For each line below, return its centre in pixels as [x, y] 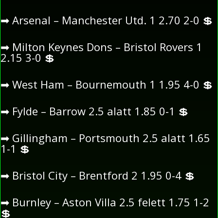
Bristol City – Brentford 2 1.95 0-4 [97, 175]
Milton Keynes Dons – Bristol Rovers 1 [106, 46]
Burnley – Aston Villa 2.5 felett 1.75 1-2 [109, 202]
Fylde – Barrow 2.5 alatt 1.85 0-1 [94, 111]
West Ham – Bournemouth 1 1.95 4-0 [106, 84]
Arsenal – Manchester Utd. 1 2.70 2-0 [106, 20]
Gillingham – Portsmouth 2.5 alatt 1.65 [110, 137]
